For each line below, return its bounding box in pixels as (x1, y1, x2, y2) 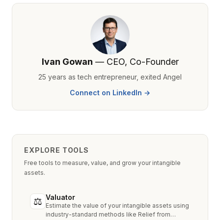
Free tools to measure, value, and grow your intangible (24, 159, 181, 166)
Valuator (46, 193, 75, 201)
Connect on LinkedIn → (70, 88, 150, 97)
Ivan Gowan (41, 56, 93, 67)
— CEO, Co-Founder (92, 56, 179, 67)
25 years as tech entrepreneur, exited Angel (38, 73, 182, 81)
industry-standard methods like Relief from (46, 211, 170, 218)
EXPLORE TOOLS (24, 146, 89, 154)
